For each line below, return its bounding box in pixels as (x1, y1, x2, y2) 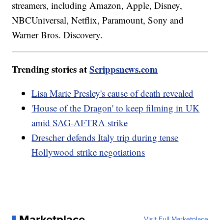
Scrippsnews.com (89, 62, 158, 76)
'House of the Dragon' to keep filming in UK (31, 101, 200, 114)
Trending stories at (12, 62, 90, 76)
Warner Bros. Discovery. (12, 28, 103, 41)
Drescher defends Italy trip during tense (31, 131, 179, 143)
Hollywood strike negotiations (31, 145, 145, 158)
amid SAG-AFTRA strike (31, 116, 128, 129)
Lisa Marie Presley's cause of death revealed (31, 86, 194, 99)
